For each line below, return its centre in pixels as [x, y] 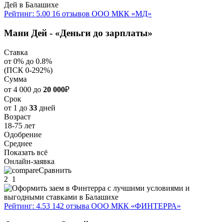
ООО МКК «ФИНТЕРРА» [136, 206]
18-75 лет [20, 125]
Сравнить [55, 170]
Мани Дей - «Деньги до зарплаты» [78, 33]
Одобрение [23, 134]
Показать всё [26, 152]
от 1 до [17, 108]
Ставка [16, 52]
